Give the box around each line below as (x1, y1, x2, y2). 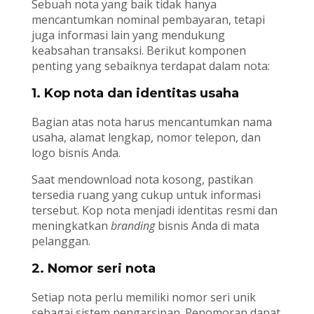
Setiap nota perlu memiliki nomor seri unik (31, 289, 256, 306)
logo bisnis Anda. (31, 145, 121, 161)
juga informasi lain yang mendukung (31, 27, 225, 43)
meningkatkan (31, 218, 111, 234)
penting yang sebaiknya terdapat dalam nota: (31, 58, 270, 74)
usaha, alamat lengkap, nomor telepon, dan (31, 130, 261, 146)
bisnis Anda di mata (154, 218, 259, 234)
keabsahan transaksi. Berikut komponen (31, 43, 246, 59)
